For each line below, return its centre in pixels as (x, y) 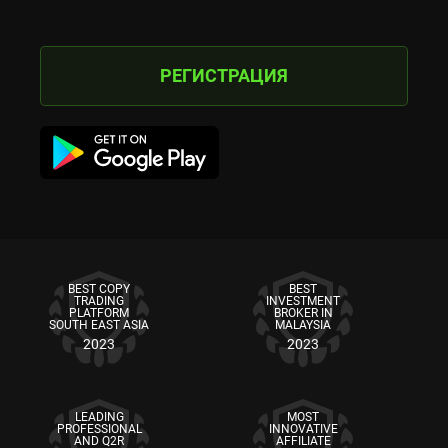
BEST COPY (99, 288)
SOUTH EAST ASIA (99, 324)
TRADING (99, 300)
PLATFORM (99, 312)
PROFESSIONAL (99, 428)
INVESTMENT (303, 300)
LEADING (99, 416)
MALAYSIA (303, 324)
